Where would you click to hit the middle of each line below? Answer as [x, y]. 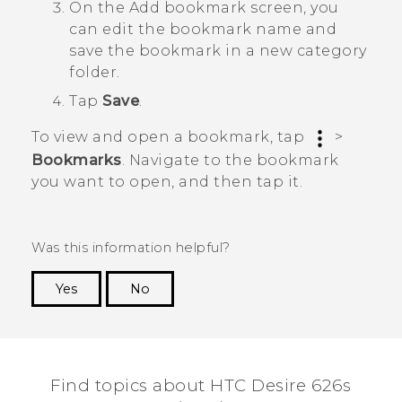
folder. [95, 73]
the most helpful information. [270, 334]
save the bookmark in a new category [218, 51]
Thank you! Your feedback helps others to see [212, 315]
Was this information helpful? [131, 247]
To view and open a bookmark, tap [170, 137]
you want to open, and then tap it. [167, 181]
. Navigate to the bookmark [230, 160]
